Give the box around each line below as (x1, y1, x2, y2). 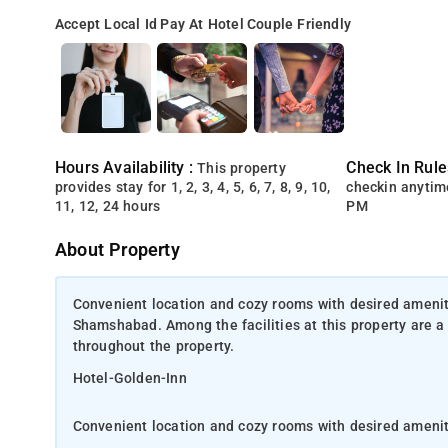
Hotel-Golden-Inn (72, 369, 187, 387)
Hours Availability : (55, 158, 198, 177)
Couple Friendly (247, 16, 352, 33)
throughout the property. (72, 337, 235, 355)
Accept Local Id (55, 16, 158, 33)
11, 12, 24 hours (55, 198, 161, 215)
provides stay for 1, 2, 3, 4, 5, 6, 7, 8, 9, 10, (55, 179, 331, 196)
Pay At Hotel (160, 16, 244, 33)
